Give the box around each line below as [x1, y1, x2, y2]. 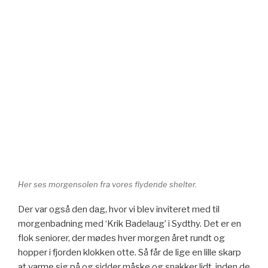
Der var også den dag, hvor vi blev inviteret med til [18, 204, 220, 215]
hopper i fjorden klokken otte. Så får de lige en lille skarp [18, 247, 241, 258]
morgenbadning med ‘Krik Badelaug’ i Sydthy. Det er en [18, 218, 241, 230]
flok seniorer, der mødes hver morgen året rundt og [18, 233, 225, 244]
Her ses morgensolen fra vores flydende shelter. [18, 179, 197, 189]
